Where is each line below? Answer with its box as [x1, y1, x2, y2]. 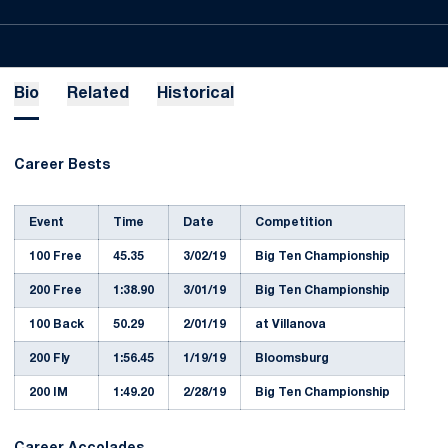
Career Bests [14, 159, 110, 172]
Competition [255, 217, 332, 228]
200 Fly [29, 353, 70, 364]
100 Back [29, 319, 84, 330]
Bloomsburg [255, 353, 329, 364]
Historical [157, 87, 234, 101]
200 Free [29, 285, 82, 296]
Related [67, 87, 129, 101]
